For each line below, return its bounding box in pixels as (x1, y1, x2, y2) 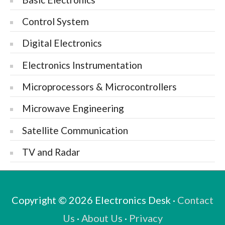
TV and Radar (22, 146, 80, 158)
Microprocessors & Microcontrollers (22, 81, 177, 93)
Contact (177, 194, 213, 206)
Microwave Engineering (22, 102, 125, 115)
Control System (22, 16, 89, 28)
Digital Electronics (22, 37, 102, 49)
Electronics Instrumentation (22, 59, 143, 71)
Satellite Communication (22, 124, 129, 136)
